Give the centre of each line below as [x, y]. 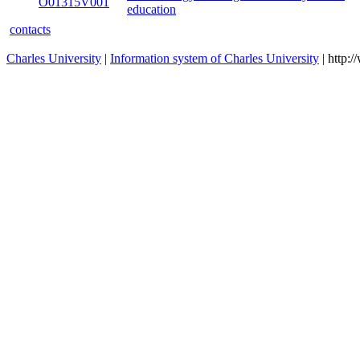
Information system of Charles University [215, 58]
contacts [30, 29]
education [151, 9]
